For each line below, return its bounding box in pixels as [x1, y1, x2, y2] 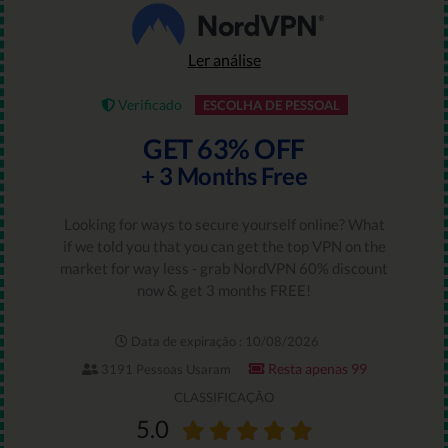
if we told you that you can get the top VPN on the [62, 236, 386, 255]
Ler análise [187, 49, 261, 69]
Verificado [114, 96, 182, 113]
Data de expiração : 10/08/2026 [127, 333, 319, 350]
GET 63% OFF [143, 131, 305, 165]
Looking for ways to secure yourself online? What [63, 214, 385, 233]
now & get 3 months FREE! [137, 280, 311, 299]
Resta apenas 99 [264, 360, 367, 378]
